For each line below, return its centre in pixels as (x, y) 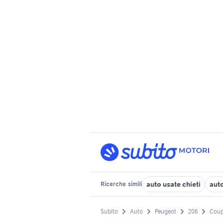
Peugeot (166, 212)
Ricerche (114, 184)
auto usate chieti (173, 184)
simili (134, 184)
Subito (109, 212)
